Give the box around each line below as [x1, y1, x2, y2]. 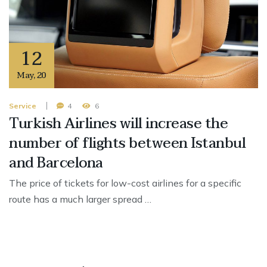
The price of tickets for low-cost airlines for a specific [9, 177, 241, 190]
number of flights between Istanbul [9, 131, 246, 156]
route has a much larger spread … [9, 193, 151, 206]
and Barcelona [9, 151, 103, 176]
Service [9, 101, 36, 111]
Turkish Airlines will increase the [9, 111, 228, 136]
